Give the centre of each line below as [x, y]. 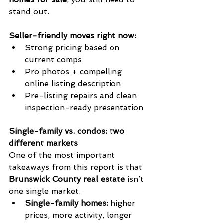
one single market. [45, 191]
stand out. [29, 11]
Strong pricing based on [73, 47]
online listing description [73, 83]
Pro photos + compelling [75, 71]
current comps [53, 59]
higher [123, 203]
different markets [43, 143]
